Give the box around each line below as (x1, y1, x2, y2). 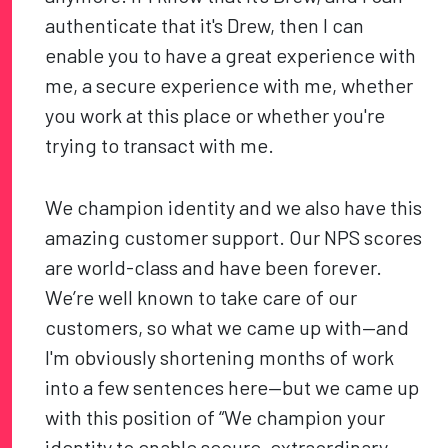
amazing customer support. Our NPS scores (45, 225, 423, 250)
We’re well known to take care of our (45, 285, 358, 310)
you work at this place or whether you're (45, 103, 386, 128)
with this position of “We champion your (45, 405, 386, 430)
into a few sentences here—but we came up (45, 375, 420, 400)
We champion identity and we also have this (45, 195, 423, 220)
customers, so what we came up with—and (45, 315, 410, 340)
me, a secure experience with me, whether (45, 73, 414, 98)
